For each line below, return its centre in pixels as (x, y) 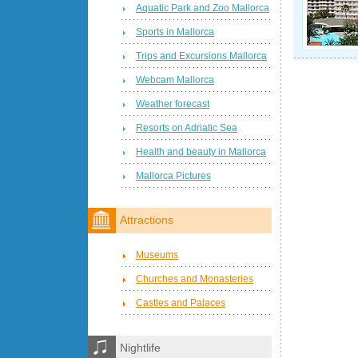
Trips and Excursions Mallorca (201, 56)
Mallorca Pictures (173, 175)
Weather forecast (173, 103)
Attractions (147, 221)
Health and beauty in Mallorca (201, 151)
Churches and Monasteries (195, 278)
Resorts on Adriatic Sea (187, 127)
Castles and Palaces (181, 302)
